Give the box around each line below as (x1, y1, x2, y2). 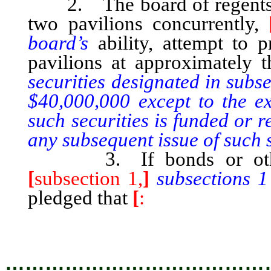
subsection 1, (34, 167, 143, 189)
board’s (28, 31, 98, 54)
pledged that (28, 186, 133, 209)
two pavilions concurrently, (28, 12, 269, 34)
